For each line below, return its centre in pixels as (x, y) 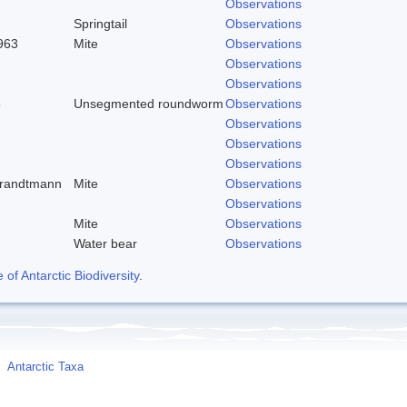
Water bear (105, 243)
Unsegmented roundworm (149, 103)
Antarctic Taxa (45, 367)
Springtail (100, 23)
